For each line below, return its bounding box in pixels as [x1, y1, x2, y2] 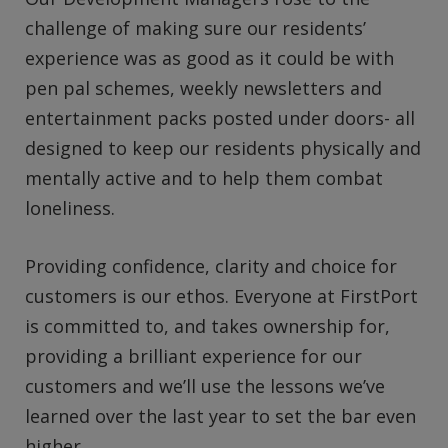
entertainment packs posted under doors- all [25, 106, 415, 131]
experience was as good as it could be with [25, 46, 394, 71]
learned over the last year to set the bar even [25, 404, 416, 429]
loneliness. [25, 196, 115, 221]
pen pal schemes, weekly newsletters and [25, 76, 382, 101]
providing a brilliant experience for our [25, 344, 362, 369]
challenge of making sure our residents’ [25, 16, 366, 41]
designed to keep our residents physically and [25, 136, 421, 161]
